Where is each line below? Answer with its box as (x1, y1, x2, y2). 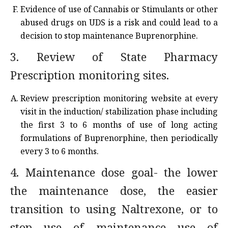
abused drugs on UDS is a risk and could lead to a (20, 17, 218, 28)
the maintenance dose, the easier (10, 183, 218, 198)
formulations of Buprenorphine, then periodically (20, 132, 218, 144)
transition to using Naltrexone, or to (10, 201, 218, 216)
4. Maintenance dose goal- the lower (10, 164, 218, 180)
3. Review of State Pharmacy (10, 49, 218, 64)
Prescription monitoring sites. (10, 67, 169, 82)
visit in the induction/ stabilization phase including (20, 106, 218, 117)
